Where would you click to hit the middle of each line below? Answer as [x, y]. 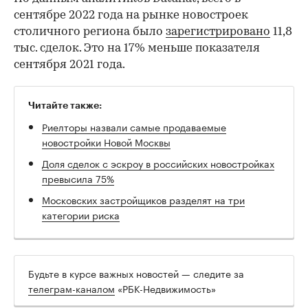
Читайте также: [65, 105]
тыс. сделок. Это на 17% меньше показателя [137, 48]
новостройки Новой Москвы [106, 141]
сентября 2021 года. [69, 65]
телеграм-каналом [71, 288]
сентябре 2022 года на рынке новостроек [131, 15]
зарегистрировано [218, 32]
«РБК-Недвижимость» [165, 288]
